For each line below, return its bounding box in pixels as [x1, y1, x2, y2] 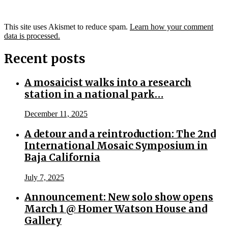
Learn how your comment [130, 22, 213, 31]
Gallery [24, 215, 62, 227]
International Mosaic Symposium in [24, 139, 208, 152]
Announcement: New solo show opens [24, 191, 213, 204]
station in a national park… [24, 88, 163, 100]
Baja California [24, 151, 100, 163]
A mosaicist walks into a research [24, 76, 191, 89]
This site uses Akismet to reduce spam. [4, 22, 130, 31]
